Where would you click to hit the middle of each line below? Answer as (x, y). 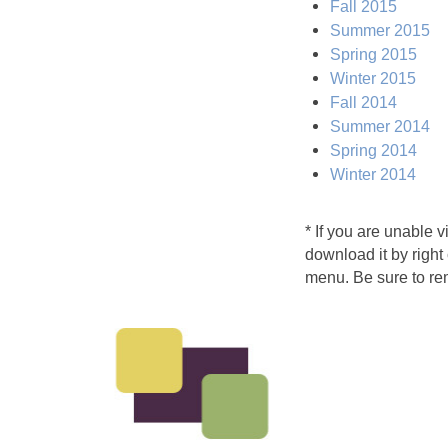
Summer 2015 (380, 30)
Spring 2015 (373, 54)
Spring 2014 (373, 150)
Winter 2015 (373, 78)
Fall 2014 (363, 102)
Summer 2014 (380, 126)
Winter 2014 (373, 174)
